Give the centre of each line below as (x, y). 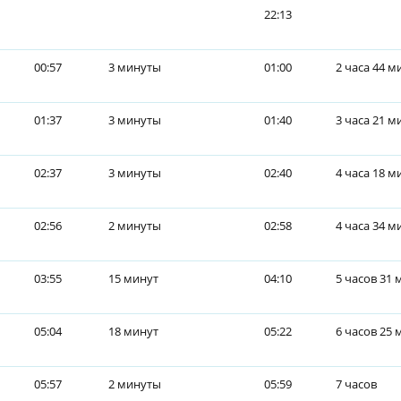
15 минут (133, 278)
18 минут (133, 331)
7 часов (356, 384)
